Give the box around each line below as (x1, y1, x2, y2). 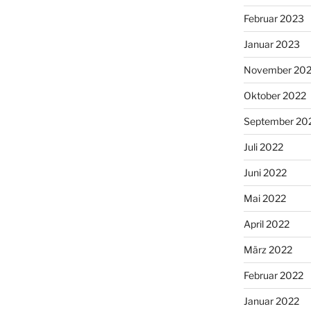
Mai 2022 (243, 192, 286, 204)
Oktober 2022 (243, 89, 306, 101)
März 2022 (243, 243, 292, 255)
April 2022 (243, 217, 289, 230)
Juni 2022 (243, 166, 287, 178)
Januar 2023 (243, 37, 300, 50)
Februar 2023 (243, 12, 304, 24)
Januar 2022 (243, 294, 299, 307)
